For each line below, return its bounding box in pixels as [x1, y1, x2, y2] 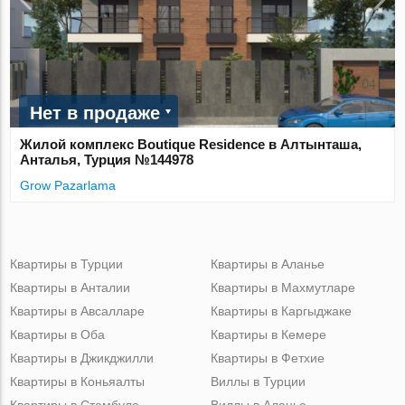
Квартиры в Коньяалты [10, 374, 146, 390]
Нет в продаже [30, 103, 161, 124]
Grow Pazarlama [20, 178, 117, 193]
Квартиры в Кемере [210, 327, 326, 343]
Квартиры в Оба [10, 327, 106, 343]
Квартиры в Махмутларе [210, 280, 355, 296]
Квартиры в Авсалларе [10, 304, 146, 319]
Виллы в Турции [210, 374, 306, 390]
